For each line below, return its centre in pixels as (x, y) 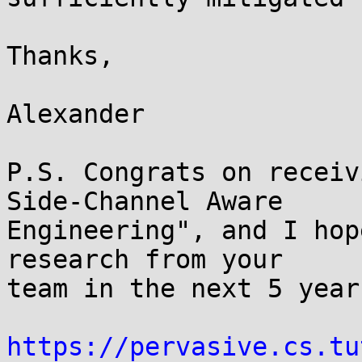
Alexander (76, 114)
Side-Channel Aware (145, 201)
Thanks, (60, 56)
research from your (145, 259)
